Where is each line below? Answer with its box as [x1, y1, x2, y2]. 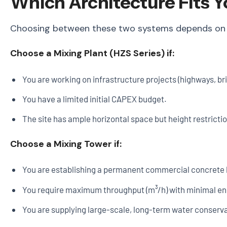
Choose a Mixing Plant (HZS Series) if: [10, 47, 174, 60]
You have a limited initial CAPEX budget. [22, 93, 167, 104]
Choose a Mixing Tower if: [10, 138, 122, 150]
